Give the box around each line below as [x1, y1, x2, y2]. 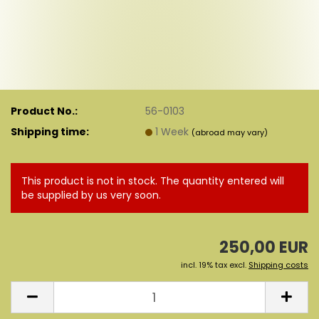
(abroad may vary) [192, 126, 268, 138]
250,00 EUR [219, 236, 308, 258]
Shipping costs [249, 259, 308, 271]
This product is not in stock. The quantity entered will [21, 174, 284, 188]
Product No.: [11, 103, 78, 118]
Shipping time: [11, 124, 89, 139]
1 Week [155, 124, 192, 139]
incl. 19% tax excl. [181, 259, 249, 271]
